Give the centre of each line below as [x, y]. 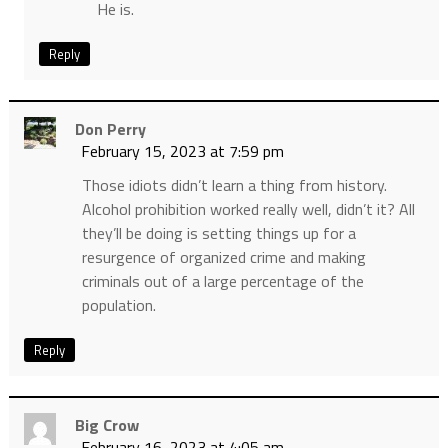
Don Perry [110, 128]
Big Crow [106, 424]
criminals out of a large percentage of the [222, 280]
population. [118, 304]
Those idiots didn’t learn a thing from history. [234, 184]
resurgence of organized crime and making [223, 256]
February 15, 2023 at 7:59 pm [182, 150]
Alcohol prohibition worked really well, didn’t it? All [248, 208]
